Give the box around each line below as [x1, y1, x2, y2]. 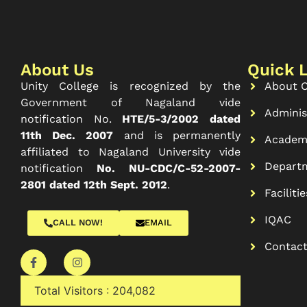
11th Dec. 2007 [21, 129, 114, 143]
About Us [21, 60, 94, 80]
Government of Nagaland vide [21, 96, 241, 110]
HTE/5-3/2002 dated [122, 112, 241, 126]
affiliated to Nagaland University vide [21, 145, 241, 159]
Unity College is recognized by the [21, 79, 241, 93]
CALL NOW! [52, 217, 103, 228]
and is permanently [113, 129, 241, 143]
